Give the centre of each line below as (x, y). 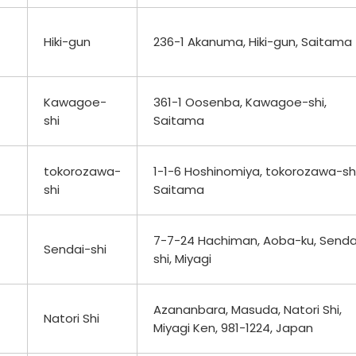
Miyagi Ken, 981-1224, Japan (233, 327)
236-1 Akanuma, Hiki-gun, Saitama (253, 41)
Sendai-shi (75, 249)
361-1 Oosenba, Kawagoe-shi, (240, 102)
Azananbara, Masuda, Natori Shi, (248, 309)
